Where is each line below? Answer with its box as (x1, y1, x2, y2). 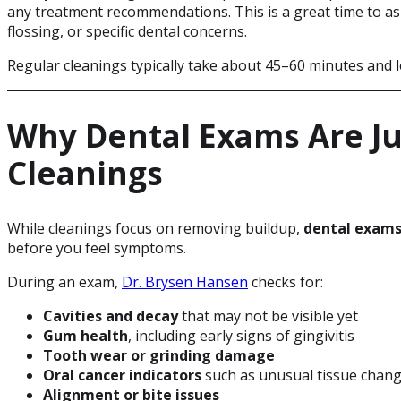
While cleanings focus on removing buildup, (7, 218, 303, 239)
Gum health (43, 326, 128, 346)
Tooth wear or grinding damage (43, 346, 275, 366)
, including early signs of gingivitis (128, 326, 354, 346)
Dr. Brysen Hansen (122, 272, 248, 293)
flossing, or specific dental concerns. (7, 21, 247, 42)
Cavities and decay (43, 306, 178, 327)
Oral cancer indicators (43, 365, 201, 386)
